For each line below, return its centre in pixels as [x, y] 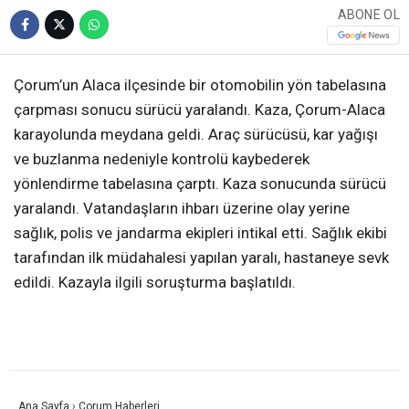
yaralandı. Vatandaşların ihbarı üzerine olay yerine [182, 209]
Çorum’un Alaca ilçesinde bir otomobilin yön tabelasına [200, 85]
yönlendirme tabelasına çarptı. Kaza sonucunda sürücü [200, 184]
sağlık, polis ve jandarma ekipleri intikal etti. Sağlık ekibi [200, 233]
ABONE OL [368, 14]
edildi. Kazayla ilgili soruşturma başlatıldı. [155, 283]
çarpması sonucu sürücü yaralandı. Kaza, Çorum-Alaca [199, 110]
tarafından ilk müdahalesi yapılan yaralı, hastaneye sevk [201, 258]
